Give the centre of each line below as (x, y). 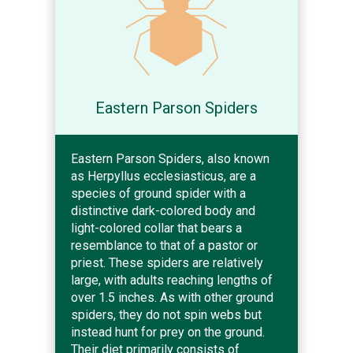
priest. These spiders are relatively (167, 262)
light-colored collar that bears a (156, 228)
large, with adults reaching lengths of (172, 280)
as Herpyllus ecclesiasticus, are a (163, 176)
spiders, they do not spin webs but (166, 314)
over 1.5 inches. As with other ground (172, 297)
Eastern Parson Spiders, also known (170, 158)
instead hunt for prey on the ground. (168, 332)
